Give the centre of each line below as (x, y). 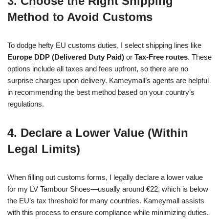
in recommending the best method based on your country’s (101, 92)
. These (200, 57)
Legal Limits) (44, 149)
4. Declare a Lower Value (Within (98, 133)
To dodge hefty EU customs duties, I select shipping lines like (104, 45)
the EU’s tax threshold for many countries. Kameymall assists (106, 201)
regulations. (26, 104)
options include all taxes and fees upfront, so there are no (98, 69)
